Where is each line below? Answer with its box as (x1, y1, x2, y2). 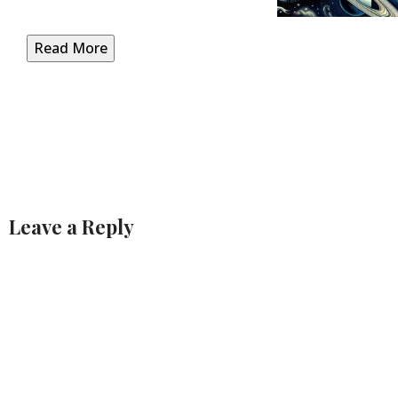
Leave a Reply (9, 212, 134, 240)
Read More (34, 37, 107, 58)
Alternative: (9, 258, 84, 278)
